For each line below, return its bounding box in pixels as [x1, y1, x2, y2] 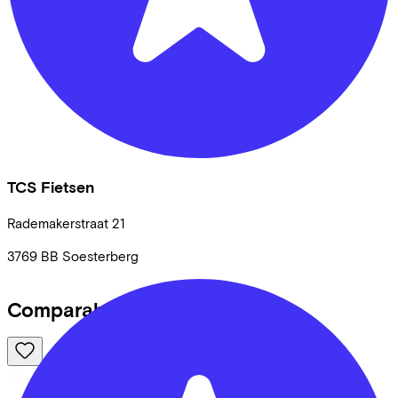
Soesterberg [62, 247, 139, 264]
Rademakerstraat [7, 214, 108, 231]
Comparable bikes [7, 298, 176, 322]
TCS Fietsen [7, 178, 94, 197]
